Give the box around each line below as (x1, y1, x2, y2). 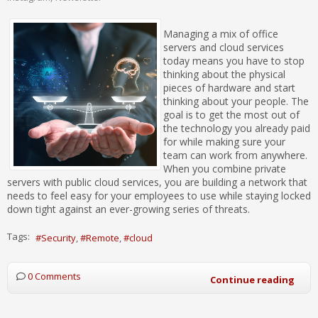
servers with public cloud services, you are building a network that (7, 175, 307, 190)
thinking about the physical (163, 67, 285, 82)
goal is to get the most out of (163, 108, 300, 122)
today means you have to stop (163, 54, 305, 68)
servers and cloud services (163, 40, 284, 55)
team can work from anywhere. (163, 148, 307, 163)
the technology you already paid (163, 121, 310, 136)
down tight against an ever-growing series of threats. (7, 202, 250, 216)
